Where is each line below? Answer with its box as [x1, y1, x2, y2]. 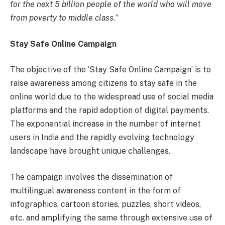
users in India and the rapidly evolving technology [10, 133, 194, 143]
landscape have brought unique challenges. [10, 146, 170, 156]
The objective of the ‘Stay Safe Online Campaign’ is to [10, 65, 211, 75]
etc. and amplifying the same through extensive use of [10, 213, 212, 223]
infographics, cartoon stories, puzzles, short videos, [10, 199, 201, 209]
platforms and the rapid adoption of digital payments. [10, 105, 209, 116]
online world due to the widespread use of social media [10, 92, 213, 102]
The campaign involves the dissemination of [10, 172, 173, 182]
